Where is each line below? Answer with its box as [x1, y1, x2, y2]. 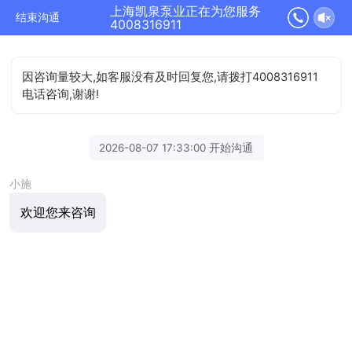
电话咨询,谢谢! [22, 86, 100, 101]
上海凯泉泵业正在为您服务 [110, 4, 262, 19]
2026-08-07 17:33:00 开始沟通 [99, 141, 253, 154]
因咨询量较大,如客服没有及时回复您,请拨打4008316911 [22, 69, 319, 84]
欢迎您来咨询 [20, 204, 96, 220]
